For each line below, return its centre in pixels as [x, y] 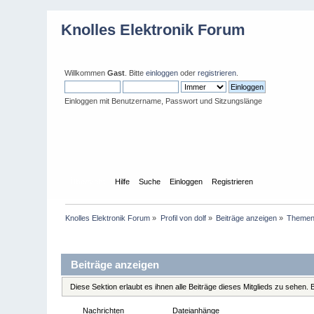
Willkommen [86, 73]
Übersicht [88, 181]
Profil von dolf [183, 218]
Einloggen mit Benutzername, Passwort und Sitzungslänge [164, 101]
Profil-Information [98, 238]
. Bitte [136, 73]
